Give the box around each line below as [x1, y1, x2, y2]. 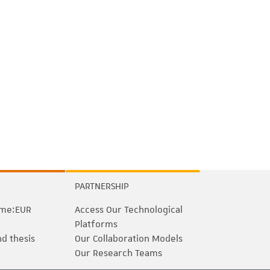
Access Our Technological [75, 204, 183, 216]
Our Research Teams [75, 247, 162, 259]
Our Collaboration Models [75, 233, 183, 245]
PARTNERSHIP [75, 180, 129, 192]
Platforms [75, 218, 118, 230]
